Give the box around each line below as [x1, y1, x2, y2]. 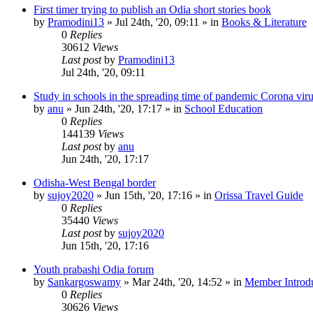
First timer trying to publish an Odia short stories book [34, 3, 271, 15]
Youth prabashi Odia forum [34, 263, 154, 275]
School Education [184, 102, 263, 115]
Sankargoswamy [48, 275, 121, 288]
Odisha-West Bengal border [34, 176, 156, 189]
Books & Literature [221, 15, 307, 28]
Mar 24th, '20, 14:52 [132, 275, 222, 288]
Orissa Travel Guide [214, 189, 303, 201]
